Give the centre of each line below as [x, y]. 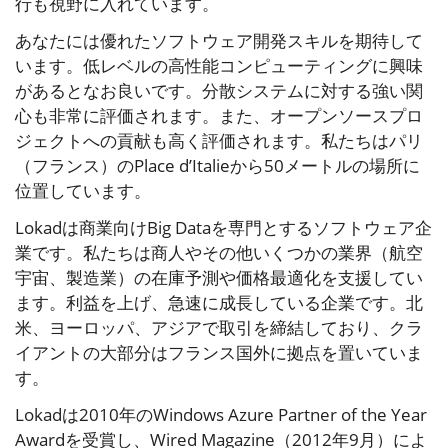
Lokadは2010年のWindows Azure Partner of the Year [221, 414]
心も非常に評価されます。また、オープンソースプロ [219, 115]
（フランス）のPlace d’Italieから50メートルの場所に [217, 165]
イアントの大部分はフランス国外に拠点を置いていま [219, 352]
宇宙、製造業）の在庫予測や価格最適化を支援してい [219, 277]
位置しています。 [83, 190]
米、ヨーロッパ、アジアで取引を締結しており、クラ [219, 327]
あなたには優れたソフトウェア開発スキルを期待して [219, 40]
